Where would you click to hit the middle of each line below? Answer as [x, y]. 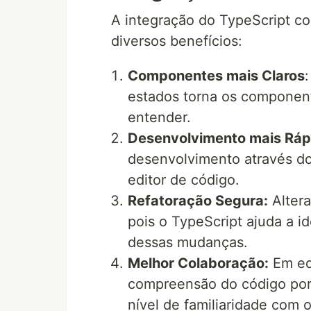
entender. [159, 117]
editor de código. [184, 180]
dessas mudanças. [188, 242]
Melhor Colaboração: [198, 263]
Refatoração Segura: [198, 201]
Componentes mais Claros [216, 76]
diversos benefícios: [177, 41]
